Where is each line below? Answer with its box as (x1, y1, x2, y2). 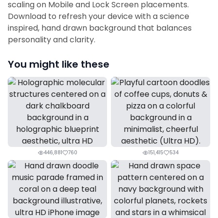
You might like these (8, 57, 109, 71)
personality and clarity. (8, 34, 95, 45)
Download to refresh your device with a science (8, 11, 189, 22)
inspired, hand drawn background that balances (8, 22, 192, 34)
